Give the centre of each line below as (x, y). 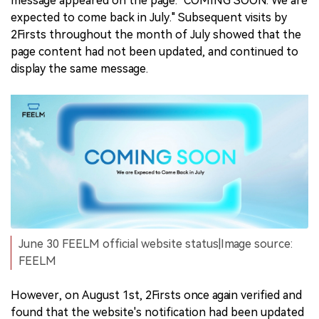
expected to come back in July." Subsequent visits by (149, 18)
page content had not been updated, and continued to (155, 52)
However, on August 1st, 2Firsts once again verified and (156, 296)
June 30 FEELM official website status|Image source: (156, 244)
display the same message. (79, 69)
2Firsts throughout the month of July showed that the (156, 35)
